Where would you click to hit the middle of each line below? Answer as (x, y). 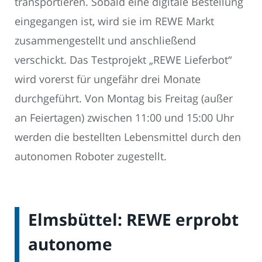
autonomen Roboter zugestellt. (91, 156)
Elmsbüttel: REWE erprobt (133, 220)
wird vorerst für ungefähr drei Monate (108, 79)
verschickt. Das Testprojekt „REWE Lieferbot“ (123, 60)
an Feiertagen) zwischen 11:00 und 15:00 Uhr (124, 118)
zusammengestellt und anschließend (105, 41)
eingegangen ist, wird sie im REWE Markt (114, 21)
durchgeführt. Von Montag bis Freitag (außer (124, 99)
